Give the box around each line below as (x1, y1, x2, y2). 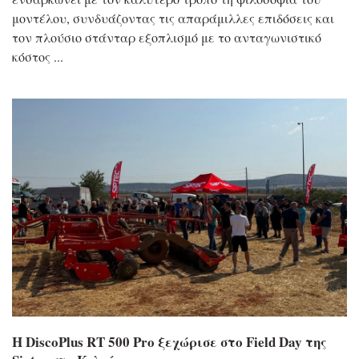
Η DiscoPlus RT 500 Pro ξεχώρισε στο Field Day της (12, 331, 327, 352)
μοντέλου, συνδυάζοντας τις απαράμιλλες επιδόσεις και (12, 9, 334, 26)
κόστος (12, 47, 50, 65)
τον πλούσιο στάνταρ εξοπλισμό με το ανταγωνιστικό (12, 28, 321, 46)
